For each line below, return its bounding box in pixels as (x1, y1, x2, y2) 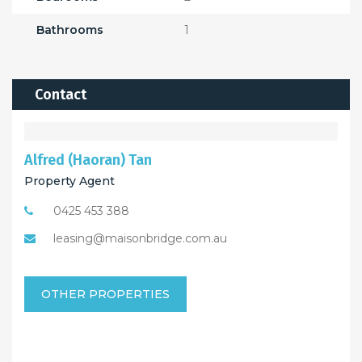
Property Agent (24, 174, 115, 189)
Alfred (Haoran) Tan (24, 151, 152, 170)
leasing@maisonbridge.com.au (53, 231, 227, 246)
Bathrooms (36, 23, 103, 38)
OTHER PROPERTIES (41, 287, 170, 302)
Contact (35, 86, 86, 104)
